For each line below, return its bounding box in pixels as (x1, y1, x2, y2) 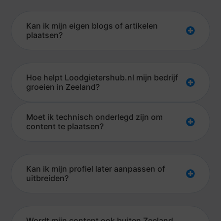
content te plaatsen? (26, 121, 104, 131)
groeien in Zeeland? (26, 81, 100, 92)
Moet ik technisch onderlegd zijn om (26, 111, 163, 122)
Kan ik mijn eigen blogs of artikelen (26, 20, 158, 31)
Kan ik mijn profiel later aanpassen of (26, 163, 166, 174)
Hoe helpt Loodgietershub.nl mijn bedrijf (26, 72, 179, 82)
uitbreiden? (26, 173, 69, 183)
